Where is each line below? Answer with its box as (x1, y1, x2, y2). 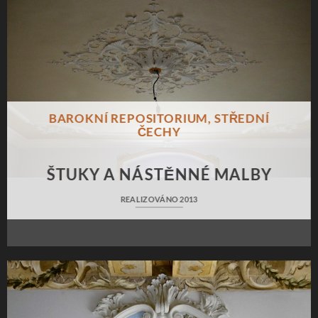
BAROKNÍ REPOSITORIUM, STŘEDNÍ (48, 111, 270, 126)
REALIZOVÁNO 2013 (120, 194, 198, 204)
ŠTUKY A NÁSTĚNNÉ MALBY (46, 165, 272, 185)
